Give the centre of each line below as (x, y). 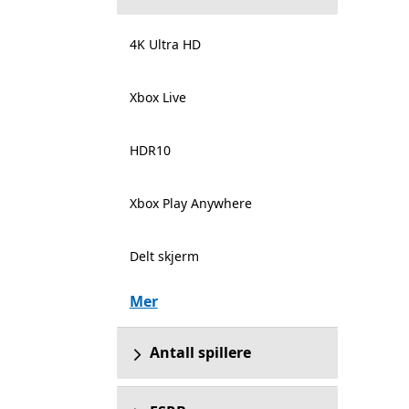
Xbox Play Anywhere (190, 203)
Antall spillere (200, 352)
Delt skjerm (164, 256)
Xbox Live (157, 97)
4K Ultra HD (165, 44)
